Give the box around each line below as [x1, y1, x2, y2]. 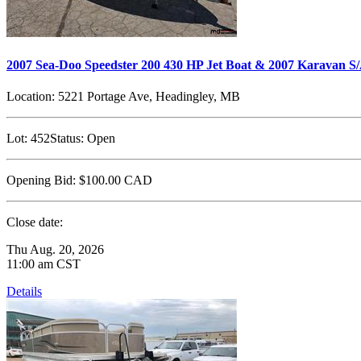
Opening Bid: [6, 172, 76, 187]
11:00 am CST [6, 256, 81, 271]
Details [6, 284, 42, 298]
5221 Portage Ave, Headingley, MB [55, 89, 240, 103]
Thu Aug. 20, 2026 [6, 242, 104, 256]
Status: [50, 131, 84, 145]
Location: [6, 89, 55, 103]
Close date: [6, 214, 63, 229]
